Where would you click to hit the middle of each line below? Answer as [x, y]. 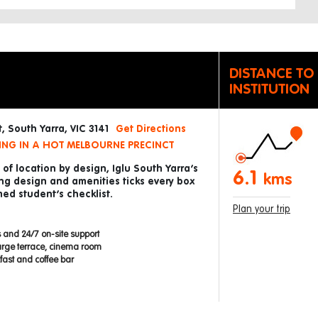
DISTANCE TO [272, 74]
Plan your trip [262, 209]
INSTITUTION [269, 89]
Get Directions [151, 129]
